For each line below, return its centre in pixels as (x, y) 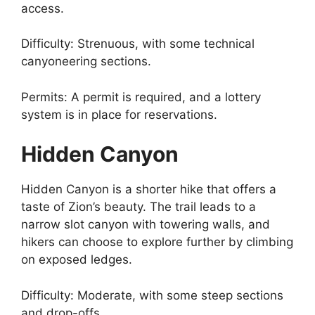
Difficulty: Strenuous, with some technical (138, 44)
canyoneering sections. (86, 61)
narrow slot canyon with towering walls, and (146, 224)
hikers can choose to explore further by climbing (157, 242)
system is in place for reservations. (119, 114)
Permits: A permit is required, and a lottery (141, 97)
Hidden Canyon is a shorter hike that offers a (149, 189)
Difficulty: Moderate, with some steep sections (152, 295)
